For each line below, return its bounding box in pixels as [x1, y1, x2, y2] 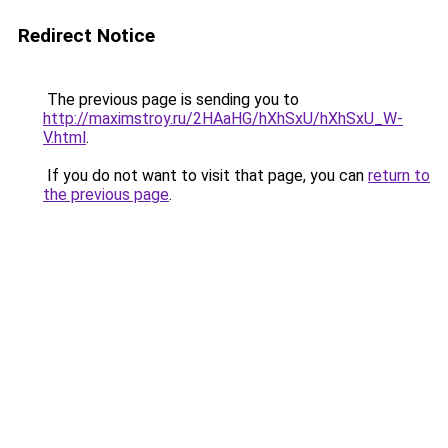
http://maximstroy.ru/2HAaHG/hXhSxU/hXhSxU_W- [43, 109, 403, 128]
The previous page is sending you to [43, 90, 299, 109]
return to [368, 166, 430, 185]
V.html [43, 128, 86, 147]
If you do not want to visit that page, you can [43, 166, 368, 185]
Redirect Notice [18, 24, 155, 47]
